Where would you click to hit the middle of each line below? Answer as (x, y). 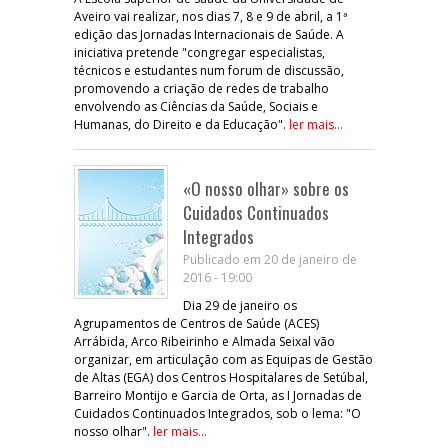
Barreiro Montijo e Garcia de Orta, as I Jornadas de (218, 395)
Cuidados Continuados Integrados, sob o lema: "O (217, 413)
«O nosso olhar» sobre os (266, 188)
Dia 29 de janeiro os (240, 305)
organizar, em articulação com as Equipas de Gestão (223, 359)
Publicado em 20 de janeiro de (270, 259)
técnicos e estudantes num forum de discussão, (209, 70)
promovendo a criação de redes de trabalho (201, 88)
